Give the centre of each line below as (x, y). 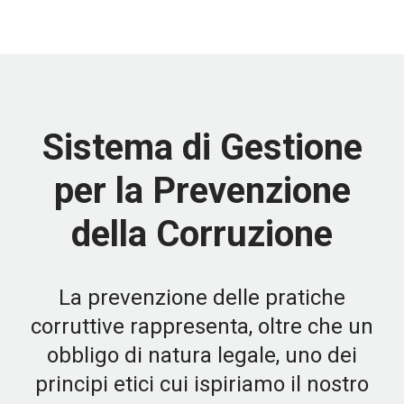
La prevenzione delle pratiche (202, 298)
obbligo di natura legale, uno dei (202, 355)
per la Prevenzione (202, 191)
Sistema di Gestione (202, 147)
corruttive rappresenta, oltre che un (202, 326)
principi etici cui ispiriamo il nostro (202, 384)
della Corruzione (202, 234)
